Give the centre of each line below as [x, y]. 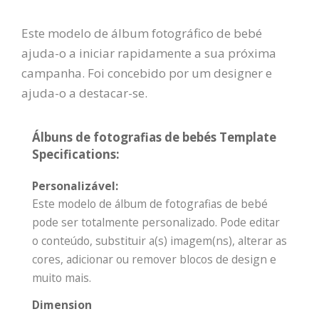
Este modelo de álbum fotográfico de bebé [142, 33]
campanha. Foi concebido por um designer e [147, 73]
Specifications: [76, 155]
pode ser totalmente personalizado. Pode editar [156, 223]
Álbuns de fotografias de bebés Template [154, 137]
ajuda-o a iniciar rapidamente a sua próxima [149, 53]
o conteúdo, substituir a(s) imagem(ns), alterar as [159, 241]
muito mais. [62, 278]
